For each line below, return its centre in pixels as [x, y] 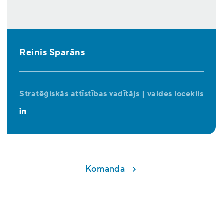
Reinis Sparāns [52, 52]
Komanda [105, 169]
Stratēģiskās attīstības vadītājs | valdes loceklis [111, 93]
